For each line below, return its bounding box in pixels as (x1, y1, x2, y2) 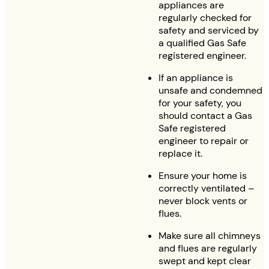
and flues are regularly (159, 241, 257, 255)
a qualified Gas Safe (159, 36, 246, 49)
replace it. (159, 147, 205, 160)
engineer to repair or (159, 134, 249, 147)
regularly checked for (159, 11, 252, 24)
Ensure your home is (159, 169, 247, 182)
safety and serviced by (159, 23, 259, 37)
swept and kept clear (159, 254, 251, 267)
